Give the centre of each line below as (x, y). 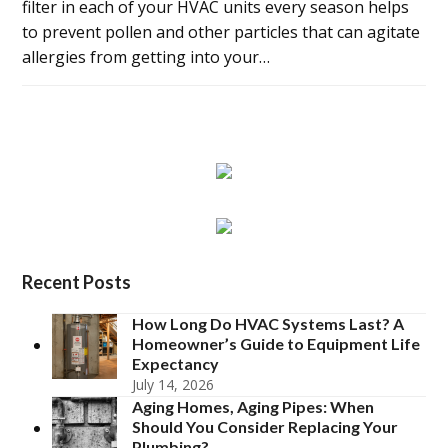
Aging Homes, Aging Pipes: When (253, 406)
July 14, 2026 (173, 384)
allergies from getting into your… (146, 56)
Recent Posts (77, 281)
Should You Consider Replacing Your (265, 426)
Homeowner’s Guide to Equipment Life (276, 343)
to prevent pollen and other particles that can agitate (221, 31)
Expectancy (176, 363)
